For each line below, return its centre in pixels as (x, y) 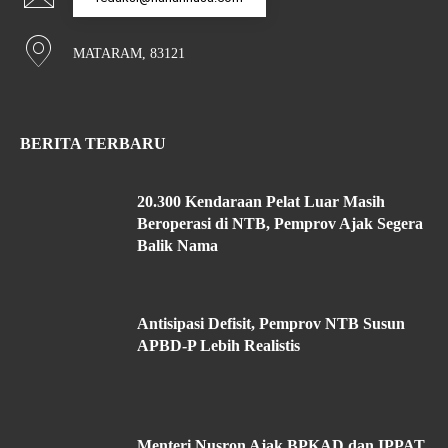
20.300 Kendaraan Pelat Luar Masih (261, 202)
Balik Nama (177, 246)
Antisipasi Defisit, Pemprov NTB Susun (271, 324)
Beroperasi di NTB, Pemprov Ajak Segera (280, 224)
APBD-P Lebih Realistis (218, 346)
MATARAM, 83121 (129, 54)
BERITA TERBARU (93, 144)
